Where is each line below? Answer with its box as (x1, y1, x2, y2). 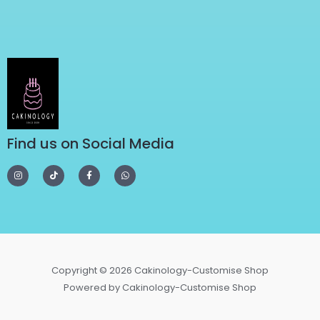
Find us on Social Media (7, 133, 174, 154)
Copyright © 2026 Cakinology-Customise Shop (51, 263, 269, 277)
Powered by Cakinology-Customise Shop (64, 280, 256, 294)
